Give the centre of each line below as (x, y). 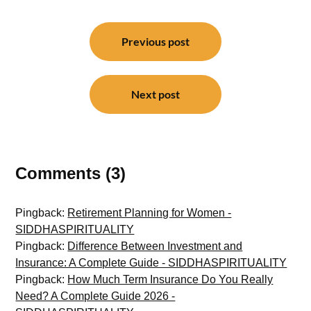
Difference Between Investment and (155, 246)
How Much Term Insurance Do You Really (170, 280)
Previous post (155, 42)
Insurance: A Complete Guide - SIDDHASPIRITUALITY (151, 263)
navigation (50, 42)
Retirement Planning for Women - (150, 213)
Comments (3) (71, 174)
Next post (155, 94)
